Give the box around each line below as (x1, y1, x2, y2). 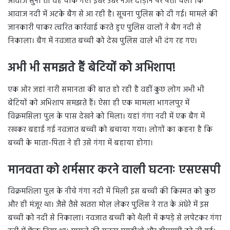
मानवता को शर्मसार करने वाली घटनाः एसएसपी (8, 161, 220, 180)
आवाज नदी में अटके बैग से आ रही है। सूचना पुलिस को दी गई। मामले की (8, 8, 218, 21)
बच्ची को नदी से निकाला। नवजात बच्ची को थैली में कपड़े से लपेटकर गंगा (8, 212, 222, 225)
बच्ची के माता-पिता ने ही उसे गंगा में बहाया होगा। (8, 137, 153, 149)
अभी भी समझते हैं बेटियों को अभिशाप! (8, 59, 175, 79)
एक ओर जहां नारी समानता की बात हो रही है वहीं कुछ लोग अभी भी (8, 83, 204, 96)
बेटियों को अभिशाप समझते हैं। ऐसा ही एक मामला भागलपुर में (8, 97, 189, 109)
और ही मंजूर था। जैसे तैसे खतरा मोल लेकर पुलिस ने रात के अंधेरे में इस (8, 199, 209, 212)
